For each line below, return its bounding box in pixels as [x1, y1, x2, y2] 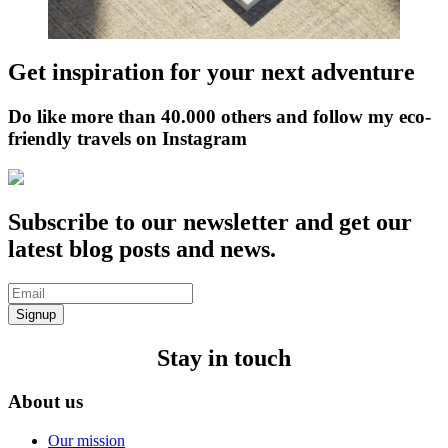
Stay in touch [157, 344, 291, 371]
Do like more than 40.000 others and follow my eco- [8, 106, 431, 128]
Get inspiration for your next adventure [8, 59, 415, 86]
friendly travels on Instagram [8, 128, 247, 150]
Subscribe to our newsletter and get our [8, 208, 412, 235]
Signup [16, 306, 56, 322]
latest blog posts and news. [8, 235, 276, 262]
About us [8, 391, 83, 413]
